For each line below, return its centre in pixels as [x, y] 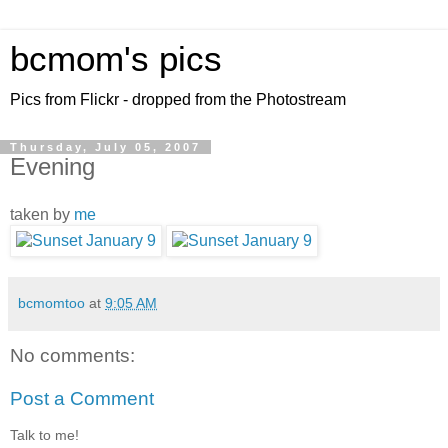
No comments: [72, 355]
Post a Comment [82, 399]
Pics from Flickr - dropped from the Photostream [178, 99]
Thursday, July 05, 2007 [105, 147]
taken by [42, 214]
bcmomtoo [51, 302]
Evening [52, 166]
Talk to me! [44, 434]
